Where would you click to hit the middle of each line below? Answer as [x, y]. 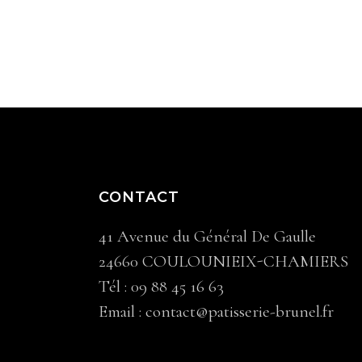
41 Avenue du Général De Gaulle [207, 236]
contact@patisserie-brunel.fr [240, 311]
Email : [122, 311]
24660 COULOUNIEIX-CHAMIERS [223, 261]
